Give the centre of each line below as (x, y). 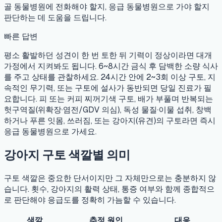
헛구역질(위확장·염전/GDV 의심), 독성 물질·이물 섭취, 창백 (108, 110)
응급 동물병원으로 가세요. (50, 131)
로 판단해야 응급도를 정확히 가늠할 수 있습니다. (90, 200)
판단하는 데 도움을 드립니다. (55, 17)
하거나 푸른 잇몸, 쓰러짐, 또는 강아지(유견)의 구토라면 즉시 (110, 120)
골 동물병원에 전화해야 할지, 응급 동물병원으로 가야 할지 (107, 6)
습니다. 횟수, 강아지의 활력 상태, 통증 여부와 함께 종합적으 (109, 189)
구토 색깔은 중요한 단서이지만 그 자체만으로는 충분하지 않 (110, 178)
